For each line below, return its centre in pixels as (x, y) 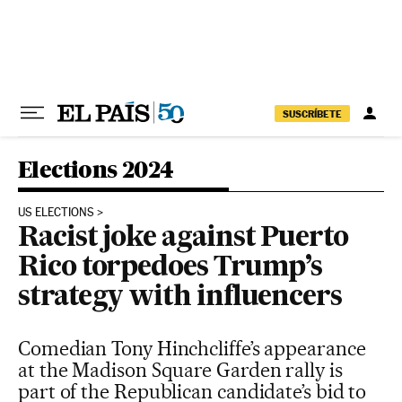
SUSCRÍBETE (312, 114)
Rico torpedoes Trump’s (170, 268)
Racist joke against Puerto (183, 239)
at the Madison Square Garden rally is (180, 370)
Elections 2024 (96, 169)
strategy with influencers (180, 298)
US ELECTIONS (56, 212)
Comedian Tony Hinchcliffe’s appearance (192, 348)
